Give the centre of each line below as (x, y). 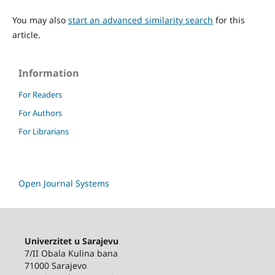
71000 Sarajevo (55, 265)
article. (26, 34)
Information (49, 73)
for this (229, 20)
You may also (40, 20)
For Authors (40, 113)
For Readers (40, 94)
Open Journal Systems (64, 183)
